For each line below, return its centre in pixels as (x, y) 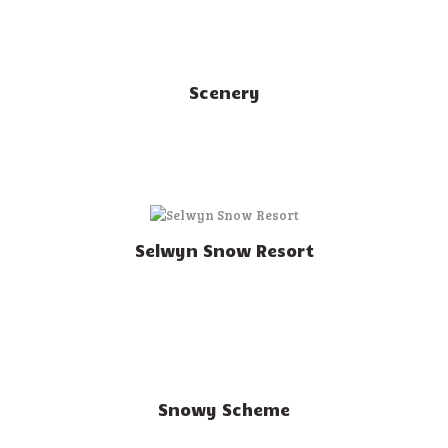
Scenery (224, 92)
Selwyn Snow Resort (224, 250)
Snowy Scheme (224, 408)
